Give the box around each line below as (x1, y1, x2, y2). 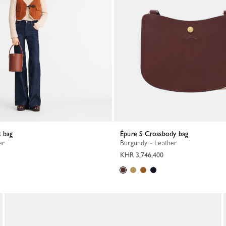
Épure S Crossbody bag (124, 130, 189, 138)
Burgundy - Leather (124, 139, 177, 147)
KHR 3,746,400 (120, 151, 163, 159)
